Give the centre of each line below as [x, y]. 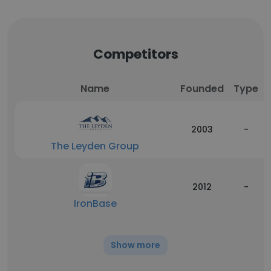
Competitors [135, 54]
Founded [202, 89]
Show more [135, 245]
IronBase [95, 204]
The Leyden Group [95, 146]
